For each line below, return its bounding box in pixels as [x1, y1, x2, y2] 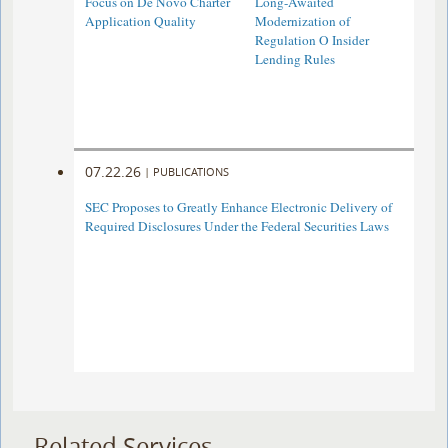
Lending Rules [254, 50, 335, 69]
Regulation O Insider [254, 31, 369, 50]
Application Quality [85, 12, 197, 31]
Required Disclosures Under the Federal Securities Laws [85, 217, 390, 236]
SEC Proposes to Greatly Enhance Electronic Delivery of [85, 198, 393, 217]
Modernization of [254, 12, 350, 31]
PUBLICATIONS [153, 163, 230, 179]
